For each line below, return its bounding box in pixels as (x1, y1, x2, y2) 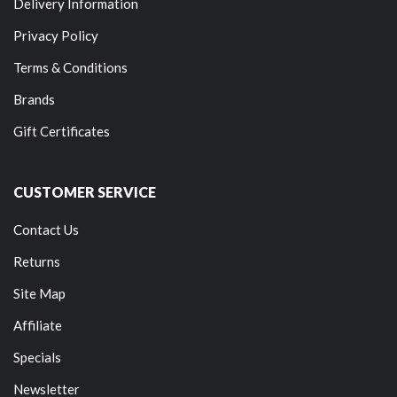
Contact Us (13, 221, 79, 237)
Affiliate (13, 316, 62, 333)
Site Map (13, 284, 66, 301)
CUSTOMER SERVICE (13, 183, 156, 200)
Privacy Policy (13, 27, 98, 43)
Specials (13, 348, 61, 365)
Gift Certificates (13, 122, 110, 139)
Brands (13, 90, 55, 107)
